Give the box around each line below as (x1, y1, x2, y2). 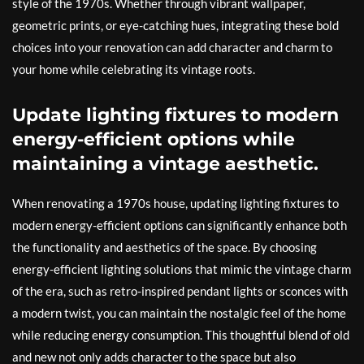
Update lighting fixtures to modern (12, 104, 339, 127)
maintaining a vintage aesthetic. (12, 153, 318, 175)
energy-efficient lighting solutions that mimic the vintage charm (12, 262, 351, 277)
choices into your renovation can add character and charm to (12, 40, 332, 55)
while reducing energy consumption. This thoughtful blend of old (12, 327, 349, 343)
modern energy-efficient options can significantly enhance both (12, 218, 347, 233)
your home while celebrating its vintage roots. (12, 62, 255, 77)
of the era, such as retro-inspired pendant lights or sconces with (12, 284, 348, 299)
